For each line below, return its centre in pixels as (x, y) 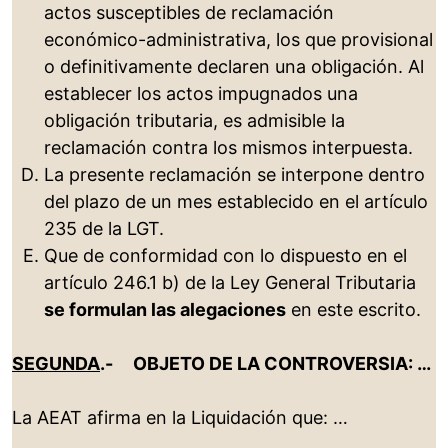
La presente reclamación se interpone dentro (234, 175)
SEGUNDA (56, 364)
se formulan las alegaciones (165, 310)
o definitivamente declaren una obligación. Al (234, 67)
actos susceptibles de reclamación (189, 13)
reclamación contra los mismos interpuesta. (228, 148)
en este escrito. (353, 310)
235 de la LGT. (104, 229)
